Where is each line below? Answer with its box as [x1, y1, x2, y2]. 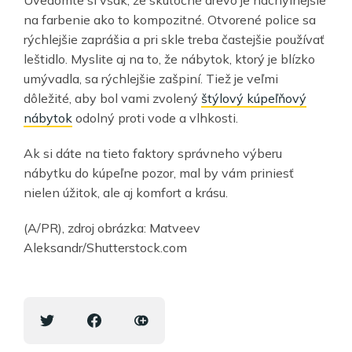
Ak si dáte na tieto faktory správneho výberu [24, 145, 282, 161]
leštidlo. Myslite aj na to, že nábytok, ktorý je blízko [24, 50, 315, 67]
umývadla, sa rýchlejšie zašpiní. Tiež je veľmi [24, 70, 278, 86]
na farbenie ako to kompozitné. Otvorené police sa [24, 11, 316, 27]
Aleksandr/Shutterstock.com [24, 239, 187, 255]
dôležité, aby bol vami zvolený [24, 90, 201, 106]
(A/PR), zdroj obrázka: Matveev [24, 219, 200, 236]
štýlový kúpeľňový [201, 90, 306, 106]
